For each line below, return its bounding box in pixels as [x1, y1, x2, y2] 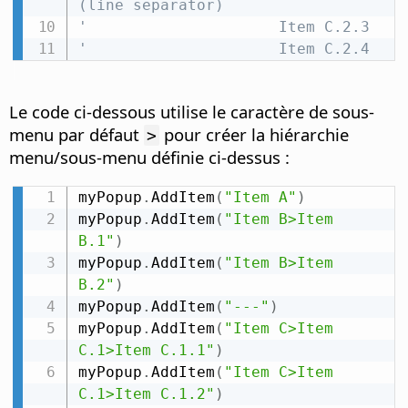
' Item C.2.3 [77, 18, 370, 36]
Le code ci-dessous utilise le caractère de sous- [9, 100, 374, 124]
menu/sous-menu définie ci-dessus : [9, 146, 290, 169]
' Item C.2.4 [77, 40, 370, 58]
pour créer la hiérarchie [159, 123, 349, 147]
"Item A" [223, 189, 297, 207]
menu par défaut [9, 123, 144, 147]
